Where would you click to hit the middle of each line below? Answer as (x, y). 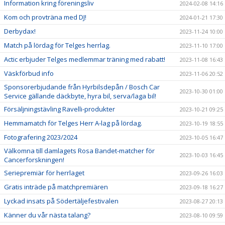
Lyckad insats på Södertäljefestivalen (61, 201)
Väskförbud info (29, 73)
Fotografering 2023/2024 (41, 137)
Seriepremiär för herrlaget (44, 173)
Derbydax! (20, 31)
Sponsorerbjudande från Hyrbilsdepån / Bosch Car (82, 87)
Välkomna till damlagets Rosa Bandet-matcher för (79, 151)
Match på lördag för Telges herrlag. (57, 45)
